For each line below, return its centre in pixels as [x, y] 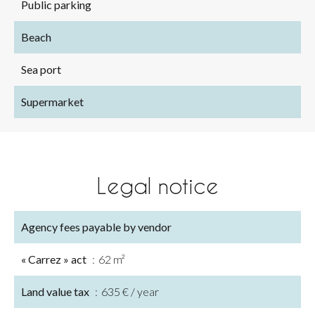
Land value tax [56, 291]
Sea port [41, 69]
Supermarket [52, 102]
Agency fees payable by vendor [96, 227]
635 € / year [130, 291]
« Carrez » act [55, 259]
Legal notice [157, 186]
